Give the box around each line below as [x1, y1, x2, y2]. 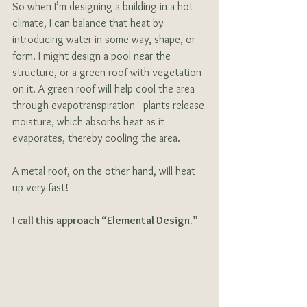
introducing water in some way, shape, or [12, 33, 198, 47]
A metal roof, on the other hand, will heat [12, 164, 198, 178]
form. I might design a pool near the [12, 49, 173, 63]
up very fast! [12, 181, 71, 195]
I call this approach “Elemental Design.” [12, 214, 198, 228]
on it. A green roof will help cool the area [12, 82, 197, 96]
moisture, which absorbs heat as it [12, 115, 167, 129]
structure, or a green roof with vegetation [12, 66, 204, 79]
